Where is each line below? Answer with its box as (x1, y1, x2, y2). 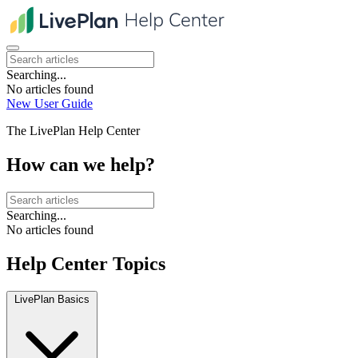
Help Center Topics (6, 253, 165, 274)
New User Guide (6, 97, 93, 110)
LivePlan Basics (14, 292, 89, 305)
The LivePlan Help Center (6, 124, 140, 137)
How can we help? (6, 153, 155, 175)
